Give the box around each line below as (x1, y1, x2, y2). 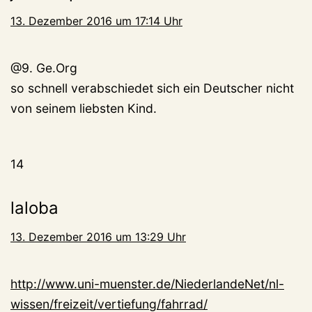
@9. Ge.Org (10, 61, 77, 76)
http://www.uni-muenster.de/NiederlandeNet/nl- (10, 276, 284, 292)
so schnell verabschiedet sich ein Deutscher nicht (10, 81, 294, 96)
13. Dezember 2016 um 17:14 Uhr (10, 14, 182, 29)
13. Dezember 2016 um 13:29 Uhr (10, 230, 186, 244)
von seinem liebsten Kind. (10, 101, 157, 116)
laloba (10, 198, 58, 219)
